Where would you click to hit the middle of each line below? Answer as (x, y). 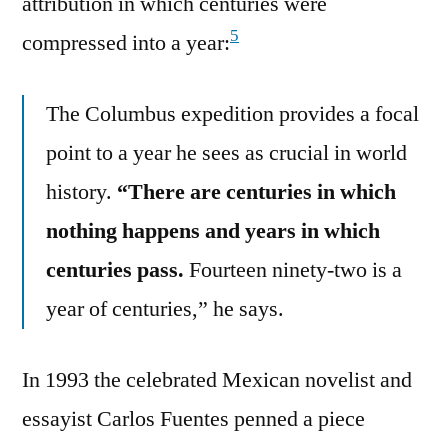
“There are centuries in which (256, 191)
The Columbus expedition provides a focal (232, 113)
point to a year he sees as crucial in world (226, 152)
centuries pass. (115, 269)
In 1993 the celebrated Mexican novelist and (217, 379)
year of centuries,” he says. (165, 308)
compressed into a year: (126, 42)
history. (81, 191)
